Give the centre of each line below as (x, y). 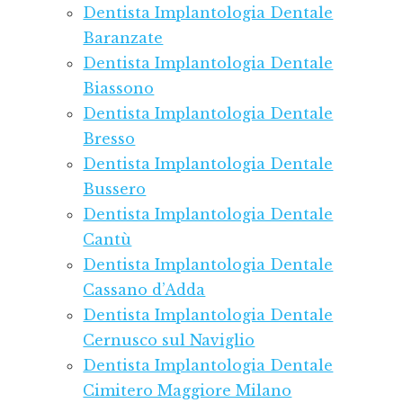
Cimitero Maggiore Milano (188, 391)
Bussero (115, 189)
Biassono (119, 89)
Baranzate (123, 38)
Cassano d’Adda (144, 290)
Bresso (109, 139)
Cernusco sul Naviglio (169, 340)
